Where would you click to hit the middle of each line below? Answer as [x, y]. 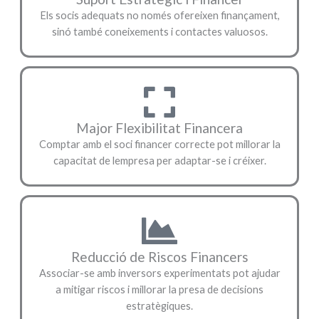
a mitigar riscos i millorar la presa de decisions [159, 290]
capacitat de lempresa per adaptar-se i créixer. [159, 161]
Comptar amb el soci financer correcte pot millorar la [159, 145]
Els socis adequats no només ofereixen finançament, [159, 16]
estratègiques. [159, 306]
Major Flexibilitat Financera [159, 128]
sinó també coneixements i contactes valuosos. [159, 32]
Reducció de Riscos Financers [159, 257]
